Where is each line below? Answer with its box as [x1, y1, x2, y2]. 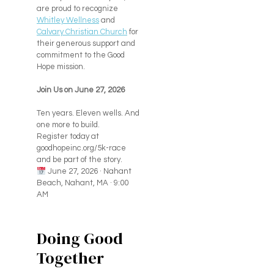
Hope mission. [36, 62, 85, 72]
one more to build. [36, 120, 100, 130]
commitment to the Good [36, 51, 125, 60]
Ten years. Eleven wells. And [36, 109, 139, 118]
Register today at [36, 132, 99, 141]
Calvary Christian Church [36, 28, 127, 37]
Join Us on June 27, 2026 [36, 86, 125, 95]
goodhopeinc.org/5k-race [36, 144, 126, 153]
